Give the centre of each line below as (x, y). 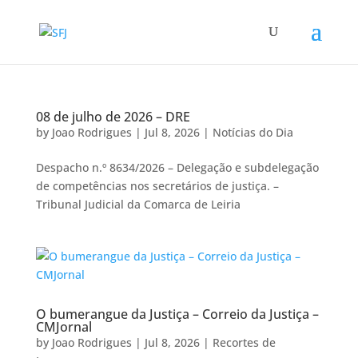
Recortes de (244, 342)
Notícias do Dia (253, 132)
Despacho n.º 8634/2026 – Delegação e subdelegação (177, 167)
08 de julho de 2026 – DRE (113, 117)
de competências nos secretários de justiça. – (157, 186)
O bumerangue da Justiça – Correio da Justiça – (177, 314)
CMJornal (64, 327)
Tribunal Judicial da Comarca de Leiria (138, 204)
